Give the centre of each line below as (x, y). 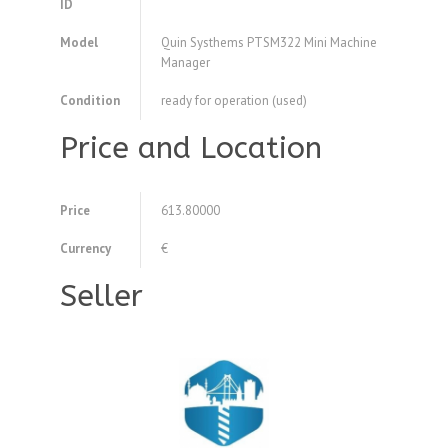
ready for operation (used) (234, 101)
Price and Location (191, 148)
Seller (101, 296)
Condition (90, 101)
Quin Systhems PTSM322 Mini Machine (269, 43)
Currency (85, 249)
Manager (185, 63)
